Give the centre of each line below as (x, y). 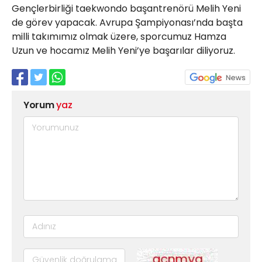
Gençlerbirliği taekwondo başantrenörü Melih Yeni (126, 8)
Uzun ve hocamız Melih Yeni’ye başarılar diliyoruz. (123, 51)
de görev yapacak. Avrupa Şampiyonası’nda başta (127, 23)
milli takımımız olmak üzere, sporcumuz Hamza (119, 37)
